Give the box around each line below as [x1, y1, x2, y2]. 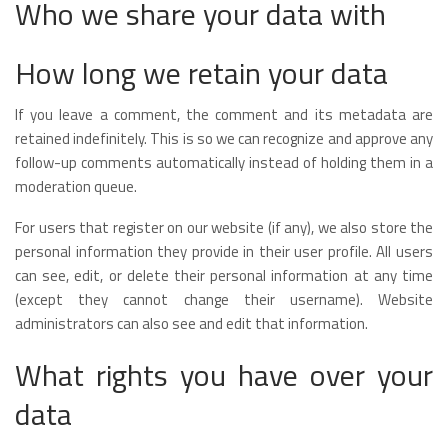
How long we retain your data [15, 49, 388, 96]
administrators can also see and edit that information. [15, 311, 368, 335]
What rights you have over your [15, 351, 433, 398]
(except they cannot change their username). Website [15, 287, 433, 311]
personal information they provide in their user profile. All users [15, 239, 433, 263]
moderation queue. [15, 174, 137, 198]
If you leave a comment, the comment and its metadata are [15, 102, 433, 126]
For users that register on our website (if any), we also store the [15, 215, 433, 239]
